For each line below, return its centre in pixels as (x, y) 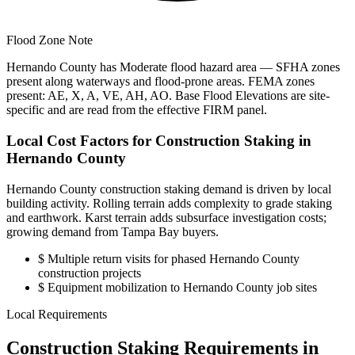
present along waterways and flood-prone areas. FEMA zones (160, 82)
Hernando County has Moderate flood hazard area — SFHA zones (173, 67)
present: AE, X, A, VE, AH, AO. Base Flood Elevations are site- (168, 96)
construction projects (90, 273)
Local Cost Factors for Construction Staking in (159, 140)
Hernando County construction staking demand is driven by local (169, 189)
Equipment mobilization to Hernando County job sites (181, 287)
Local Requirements (57, 314)
